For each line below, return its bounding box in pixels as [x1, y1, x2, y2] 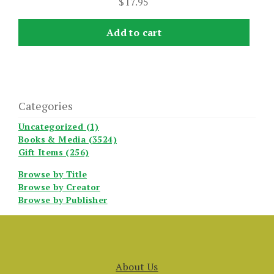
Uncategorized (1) [18, 120, 99, 133]
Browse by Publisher [18, 194, 108, 206]
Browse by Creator [18, 181, 100, 193]
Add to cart [106, 25, 162, 39]
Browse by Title [18, 168, 87, 180]
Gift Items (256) [18, 146, 89, 158]
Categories [18, 98, 73, 114]
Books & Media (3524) [18, 133, 117, 146]
